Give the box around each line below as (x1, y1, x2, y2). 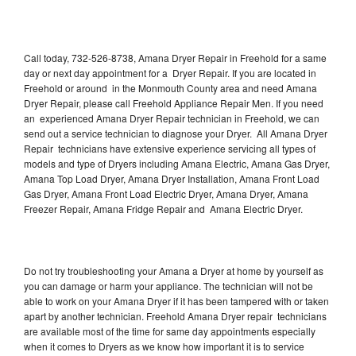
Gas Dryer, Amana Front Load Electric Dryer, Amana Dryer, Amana (24, 186, 308, 200)
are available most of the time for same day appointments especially (24, 323, 315, 338)
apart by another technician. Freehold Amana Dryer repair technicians (24, 308, 327, 323)
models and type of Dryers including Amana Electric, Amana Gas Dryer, (24, 156, 330, 170)
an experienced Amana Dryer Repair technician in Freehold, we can (24, 110, 319, 125)
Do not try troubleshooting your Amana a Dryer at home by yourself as (24, 263, 323, 277)
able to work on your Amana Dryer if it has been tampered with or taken (24, 293, 329, 308)
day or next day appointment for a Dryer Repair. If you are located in (24, 65, 316, 79)
